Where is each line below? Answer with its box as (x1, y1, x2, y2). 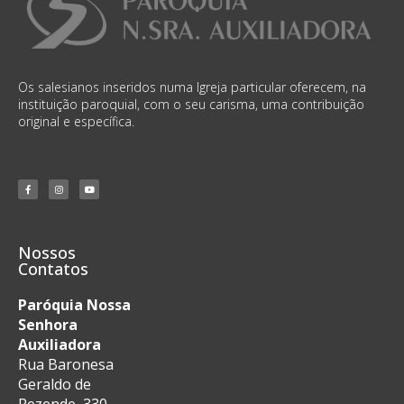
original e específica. (18, 112, 134, 130)
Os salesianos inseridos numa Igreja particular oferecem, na (18, 78, 366, 96)
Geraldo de (18, 373, 91, 394)
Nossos (18, 241, 76, 263)
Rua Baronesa (18, 353, 114, 374)
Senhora (18, 314, 78, 335)
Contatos (18, 257, 88, 280)
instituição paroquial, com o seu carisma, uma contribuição (18, 95, 364, 113)
